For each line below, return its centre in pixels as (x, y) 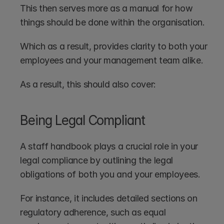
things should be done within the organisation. (114, 22)
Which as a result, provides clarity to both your (114, 46)
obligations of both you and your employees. (111, 174)
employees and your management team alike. (113, 60)
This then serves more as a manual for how (106, 8)
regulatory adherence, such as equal (93, 212)
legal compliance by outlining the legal (96, 160)
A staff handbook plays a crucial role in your (109, 146)
